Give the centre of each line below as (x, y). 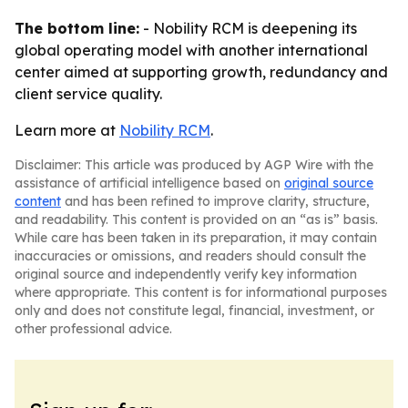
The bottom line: (77, 28)
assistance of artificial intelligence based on (149, 183)
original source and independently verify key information (186, 274)
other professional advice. (93, 329)
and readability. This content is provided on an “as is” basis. (196, 219)
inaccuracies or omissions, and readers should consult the (190, 256)
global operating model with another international (191, 50)
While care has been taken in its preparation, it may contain (196, 238)
